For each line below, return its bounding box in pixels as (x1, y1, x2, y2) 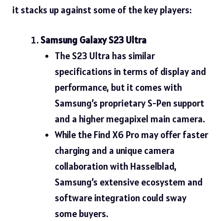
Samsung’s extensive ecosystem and (54, 176, 203, 188)
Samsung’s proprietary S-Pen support (54, 97, 204, 109)
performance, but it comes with (54, 81, 182, 93)
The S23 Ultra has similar (54, 49, 155, 62)
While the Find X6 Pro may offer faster (54, 128, 208, 141)
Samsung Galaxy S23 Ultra (40, 34, 147, 46)
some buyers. (54, 207, 108, 220)
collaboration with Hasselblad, (54, 160, 177, 172)
